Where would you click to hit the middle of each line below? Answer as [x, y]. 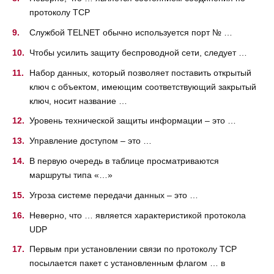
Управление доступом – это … [91, 141]
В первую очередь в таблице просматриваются [124, 161]
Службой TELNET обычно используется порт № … [131, 33]
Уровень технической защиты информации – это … [133, 121]
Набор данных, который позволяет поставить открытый [140, 72]
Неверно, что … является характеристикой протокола [138, 215]
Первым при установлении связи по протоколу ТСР [133, 249]
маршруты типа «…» [71, 175]
